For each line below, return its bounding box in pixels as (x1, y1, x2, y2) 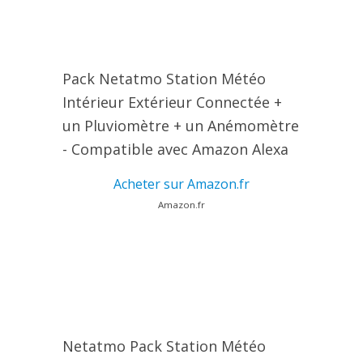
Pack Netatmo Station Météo (62, 69, 266, 89)
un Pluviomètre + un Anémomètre (62, 116, 299, 136)
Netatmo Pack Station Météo (62, 336, 266, 357)
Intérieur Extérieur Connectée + (62, 92, 282, 113)
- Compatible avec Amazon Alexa (62, 139, 288, 160)
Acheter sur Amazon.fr (113, 175, 250, 194)
